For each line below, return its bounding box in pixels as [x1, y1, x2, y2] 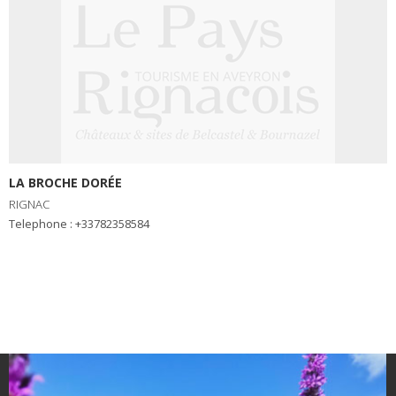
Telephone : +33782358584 [15, 215, 149, 232]
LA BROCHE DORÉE [9, 173, 122, 191]
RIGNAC [9, 195, 49, 212]
